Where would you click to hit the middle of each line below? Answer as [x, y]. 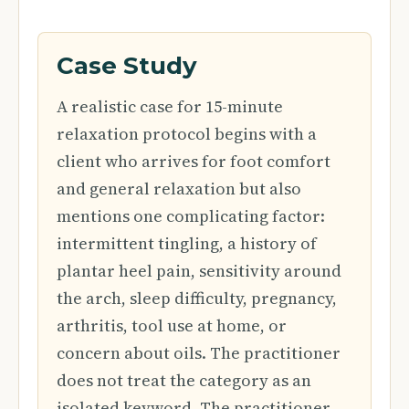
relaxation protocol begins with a [187, 134]
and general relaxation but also [179, 189]
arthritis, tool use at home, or [172, 325]
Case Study [127, 66]
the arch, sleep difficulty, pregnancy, [197, 298]
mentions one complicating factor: [191, 216]
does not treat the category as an [184, 380]
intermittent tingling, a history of [187, 243]
